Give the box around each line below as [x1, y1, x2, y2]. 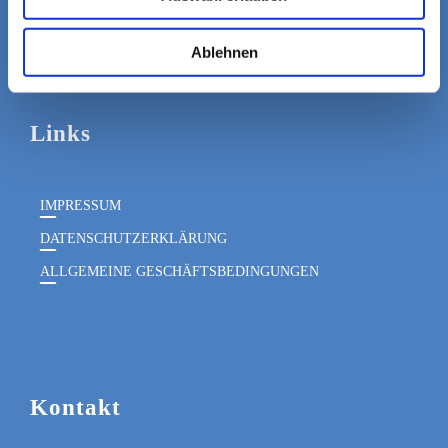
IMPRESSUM [40, 198, 121, 214]
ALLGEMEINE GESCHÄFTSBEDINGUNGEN [40, 264, 319, 280]
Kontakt [30, 395, 121, 421]
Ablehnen [190, 43, 258, 61]
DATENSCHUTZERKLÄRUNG [40, 231, 227, 247]
